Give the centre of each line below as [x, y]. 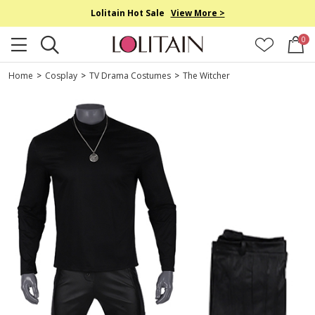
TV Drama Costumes [130, 76]
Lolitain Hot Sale [130, 13]
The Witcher [206, 76]
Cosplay [61, 76]
